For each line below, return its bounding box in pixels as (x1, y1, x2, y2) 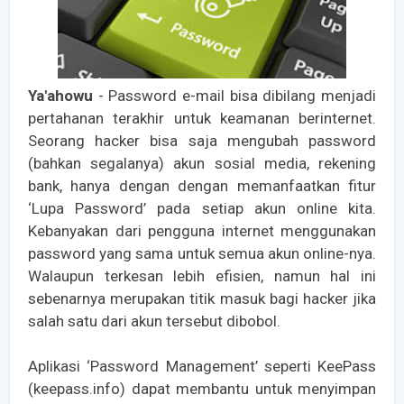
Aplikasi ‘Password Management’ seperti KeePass (28, 357, 376, 376)
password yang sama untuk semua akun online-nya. (28, 244, 376, 263)
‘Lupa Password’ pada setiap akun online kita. (28, 199, 376, 218)
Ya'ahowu (28, 87, 93, 106)
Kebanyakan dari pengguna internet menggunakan (28, 222, 376, 241)
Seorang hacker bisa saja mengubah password (28, 132, 376, 151)
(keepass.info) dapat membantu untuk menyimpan (28, 380, 376, 399)
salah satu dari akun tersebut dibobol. (28, 312, 280, 331)
